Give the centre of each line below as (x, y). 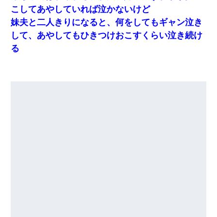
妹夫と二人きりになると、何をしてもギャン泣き (107, 22)
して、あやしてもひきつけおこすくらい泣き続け (107, 35)
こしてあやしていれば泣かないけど (81, 9)
